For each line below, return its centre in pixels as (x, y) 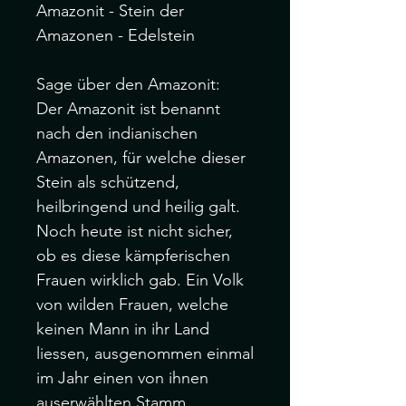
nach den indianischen (117, 133)
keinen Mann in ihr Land (123, 329)
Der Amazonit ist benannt (128, 109)
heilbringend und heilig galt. (138, 207)
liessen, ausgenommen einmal (145, 353)
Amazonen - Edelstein (116, 35)
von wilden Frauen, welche (132, 304)
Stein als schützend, (108, 182)
